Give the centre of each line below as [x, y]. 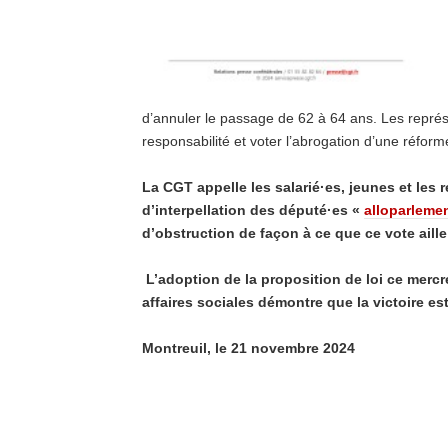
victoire [398, 302]
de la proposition [282, 279]
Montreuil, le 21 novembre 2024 [248, 348]
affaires [169, 302]
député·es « [321, 210]
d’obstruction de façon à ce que [253, 233]
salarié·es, [310, 187]
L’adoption [181, 279]
